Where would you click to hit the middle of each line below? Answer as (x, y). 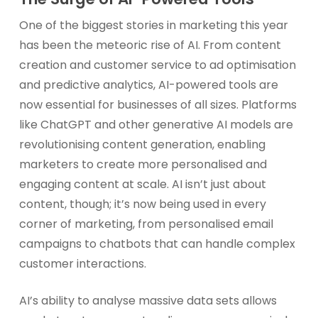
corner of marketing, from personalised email (146, 224)
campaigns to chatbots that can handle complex (157, 244)
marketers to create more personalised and (143, 164)
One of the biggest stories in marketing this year (153, 25)
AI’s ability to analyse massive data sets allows (148, 301)
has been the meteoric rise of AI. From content (150, 45)
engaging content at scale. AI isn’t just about (142, 184)
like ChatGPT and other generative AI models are (156, 125)
